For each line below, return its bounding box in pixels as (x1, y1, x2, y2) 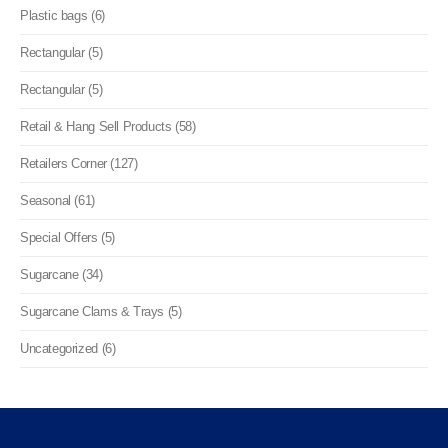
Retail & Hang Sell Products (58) (20, 118, 196, 134)
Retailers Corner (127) (20, 155, 138, 171)
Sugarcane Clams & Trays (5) (20, 303, 182, 319)
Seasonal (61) (20, 192, 95, 208)
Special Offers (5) (20, 229, 115, 245)
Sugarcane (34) (20, 266, 103, 282)
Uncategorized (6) (20, 340, 116, 356)
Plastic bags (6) (20, 7, 105, 23)
